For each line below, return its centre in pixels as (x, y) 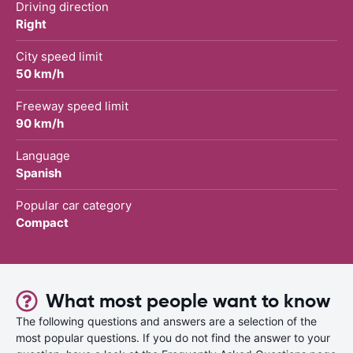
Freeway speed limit (72, 106)
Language (43, 155)
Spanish (39, 173)
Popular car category (74, 205)
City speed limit (59, 56)
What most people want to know (188, 301)
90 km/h (40, 123)
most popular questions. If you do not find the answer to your (173, 337)
